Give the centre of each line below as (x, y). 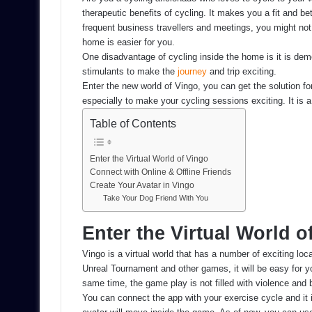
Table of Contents (133, 123)
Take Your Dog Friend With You (155, 197)
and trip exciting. (242, 72)
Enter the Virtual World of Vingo (149, 158)
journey (192, 72)
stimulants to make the (130, 72)
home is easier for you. (128, 42)
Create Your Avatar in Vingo (142, 185)
